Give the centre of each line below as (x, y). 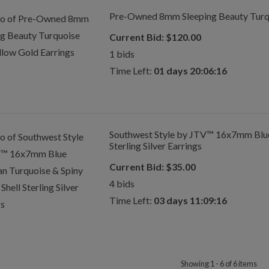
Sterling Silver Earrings (155, 146)
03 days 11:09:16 (190, 200)
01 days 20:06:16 (190, 71)
